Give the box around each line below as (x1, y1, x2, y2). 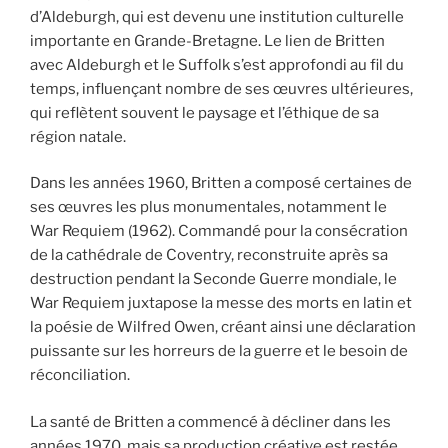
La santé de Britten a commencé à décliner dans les (30, 412, 391, 431)
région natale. (30, 127, 126, 146)
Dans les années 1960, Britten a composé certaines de (30, 174, 412, 193)
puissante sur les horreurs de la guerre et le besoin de (30, 342, 408, 361)
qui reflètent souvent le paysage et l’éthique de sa (30, 103, 379, 122)
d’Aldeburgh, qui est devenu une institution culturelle (30, 7, 404, 26)
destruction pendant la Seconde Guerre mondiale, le (30, 270, 397, 289)
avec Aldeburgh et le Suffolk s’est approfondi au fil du (30, 55, 404, 74)
